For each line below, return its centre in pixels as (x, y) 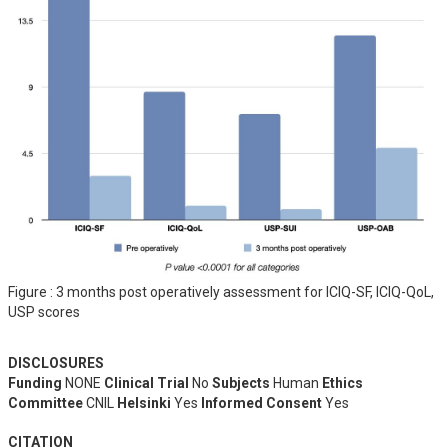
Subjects (241, 383)
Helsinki (144, 403)
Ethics (342, 383)
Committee (45, 403)
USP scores (44, 312)
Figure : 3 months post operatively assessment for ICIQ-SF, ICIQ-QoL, (221, 292)
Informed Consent (261, 403)
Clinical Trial (146, 383)
